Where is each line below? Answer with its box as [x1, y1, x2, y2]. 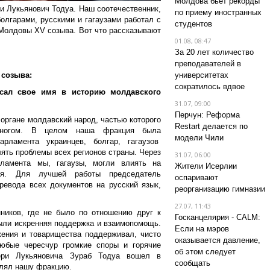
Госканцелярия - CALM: [174, 213, 260, 222]
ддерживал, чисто [93, 230, 162, 239]
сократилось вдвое [174, 82, 245, 91]
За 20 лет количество [174, 48, 254, 57]
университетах [174, 71, 228, 80]
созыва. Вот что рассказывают [45, 26, 162, 35]
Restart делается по [174, 122, 248, 131]
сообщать [174, 259, 210, 268]
